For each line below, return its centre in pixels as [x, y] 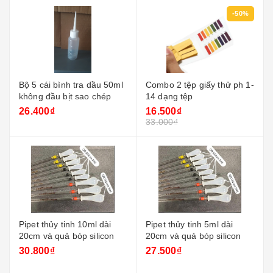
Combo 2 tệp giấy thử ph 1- [200, 85]
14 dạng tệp [169, 96]
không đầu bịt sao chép [93, 96]
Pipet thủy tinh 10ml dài [65, 224]
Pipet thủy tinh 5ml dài [190, 224]
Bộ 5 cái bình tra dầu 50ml [71, 85]
